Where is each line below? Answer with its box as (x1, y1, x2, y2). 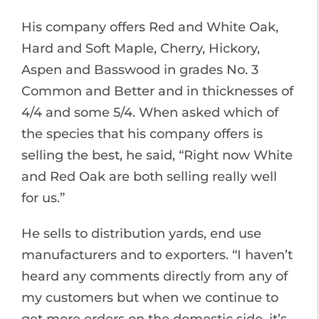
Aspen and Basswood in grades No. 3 (21, 62, 258, 78)
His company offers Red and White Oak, (21, 19, 278, 35)
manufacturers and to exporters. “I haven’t (21, 247, 293, 263)
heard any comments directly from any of (21, 268, 288, 284)
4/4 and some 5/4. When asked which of (21, 105, 278, 120)
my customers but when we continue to (21, 290, 278, 305)
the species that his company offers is (21, 126, 263, 142)
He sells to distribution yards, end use (21, 226, 261, 241)
